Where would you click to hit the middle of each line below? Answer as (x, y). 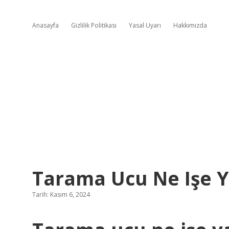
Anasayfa (45, 25)
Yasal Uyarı (145, 25)
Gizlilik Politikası (94, 25)
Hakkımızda (190, 25)
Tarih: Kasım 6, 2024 (61, 194)
